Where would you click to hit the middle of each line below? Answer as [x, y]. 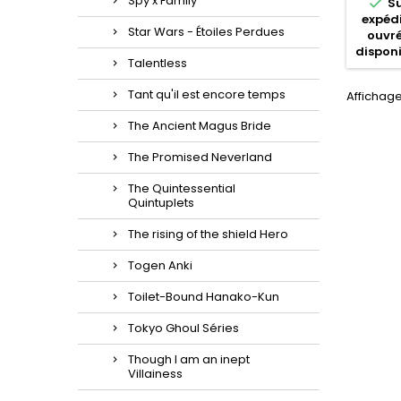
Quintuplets [161, 203]
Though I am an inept [189, 359]
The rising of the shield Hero [208, 234]
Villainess [155, 374]
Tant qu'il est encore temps [207, 94]
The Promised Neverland [200, 157]
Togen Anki [160, 265]
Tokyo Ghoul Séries [183, 328]
